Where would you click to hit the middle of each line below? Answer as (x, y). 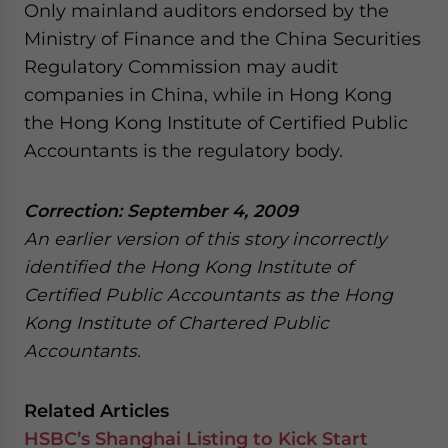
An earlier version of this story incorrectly (205, 238)
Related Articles (96, 410)
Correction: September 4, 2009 (161, 210)
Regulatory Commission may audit (181, 66)
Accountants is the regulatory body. (183, 150)
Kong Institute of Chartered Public (176, 322)
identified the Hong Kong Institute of (188, 266)
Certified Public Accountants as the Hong (208, 294)
